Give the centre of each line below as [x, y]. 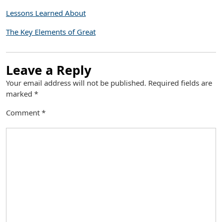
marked [20, 94]
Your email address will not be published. [76, 83]
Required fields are [180, 83]
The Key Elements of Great [51, 32]
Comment [24, 112]
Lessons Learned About [46, 13]
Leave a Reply [49, 70]
